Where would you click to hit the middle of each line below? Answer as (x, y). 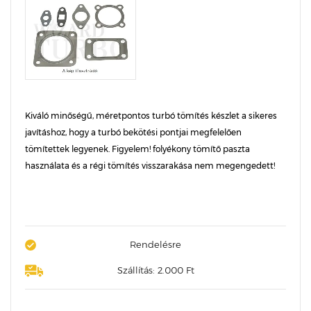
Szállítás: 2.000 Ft (155, 270)
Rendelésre (155, 244)
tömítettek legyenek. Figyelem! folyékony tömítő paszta (137, 149)
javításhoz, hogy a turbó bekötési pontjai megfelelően (133, 132)
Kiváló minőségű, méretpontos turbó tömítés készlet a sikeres (151, 116)
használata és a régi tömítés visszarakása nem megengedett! (150, 166)
